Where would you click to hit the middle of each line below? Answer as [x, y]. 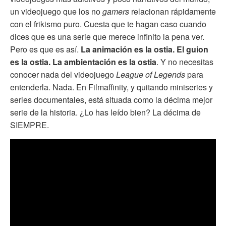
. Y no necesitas [185, 62]
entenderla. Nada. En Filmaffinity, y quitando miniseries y [111, 87]
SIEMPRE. [30, 125]
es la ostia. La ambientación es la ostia [83, 62]
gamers [116, 11]
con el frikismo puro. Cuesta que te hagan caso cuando [108, 24]
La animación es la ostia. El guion [145, 49]
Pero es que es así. [45, 49]
